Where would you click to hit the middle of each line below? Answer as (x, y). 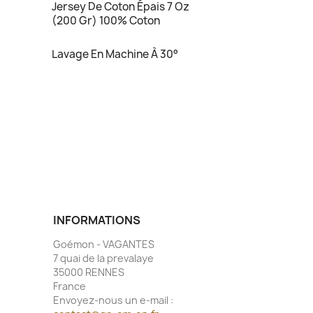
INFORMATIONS (97, 220)
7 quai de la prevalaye (103, 258)
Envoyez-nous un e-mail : (113, 300)
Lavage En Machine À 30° (115, 54)
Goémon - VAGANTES (104, 244)
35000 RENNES (89, 272)
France (70, 286)
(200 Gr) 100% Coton (105, 20)
